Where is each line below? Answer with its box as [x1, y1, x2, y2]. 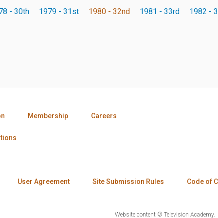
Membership [28, 111, 68, 120]
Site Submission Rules [92, 177, 164, 185]
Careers [91, 111, 117, 120]
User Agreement [18, 177, 70, 185]
